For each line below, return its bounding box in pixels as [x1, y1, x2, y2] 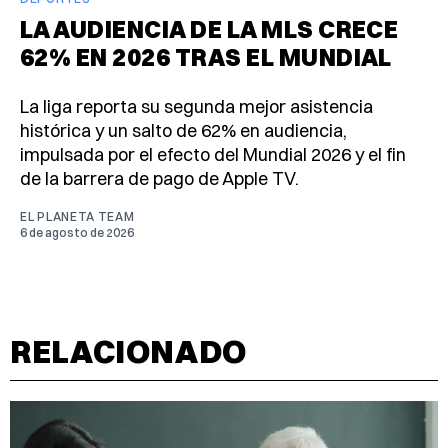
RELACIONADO [10, 331, 248, 371]
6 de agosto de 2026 [20, 225, 134, 241]
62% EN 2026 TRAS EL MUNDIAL [20, 42, 392, 73]
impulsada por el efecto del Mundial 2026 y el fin [20, 143, 406, 167]
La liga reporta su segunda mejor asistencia [20, 95, 373, 119]
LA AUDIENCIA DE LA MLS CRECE [20, 14, 399, 45]
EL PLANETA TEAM [20, 209, 135, 225]
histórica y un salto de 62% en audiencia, [20, 119, 347, 143]
